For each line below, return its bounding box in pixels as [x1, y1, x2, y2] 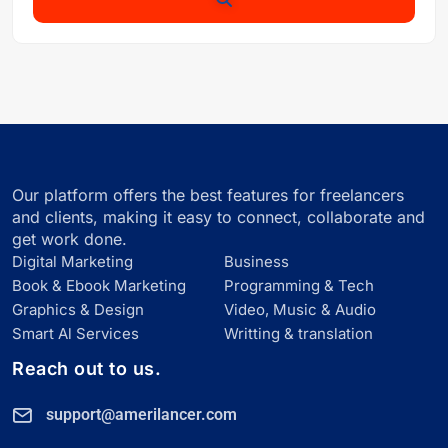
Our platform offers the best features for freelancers [12, 185, 404, 205]
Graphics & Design [12, 300, 144, 319]
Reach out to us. [12, 358, 161, 379]
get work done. [12, 229, 127, 249]
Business [224, 252, 289, 271]
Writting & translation [224, 324, 373, 343]
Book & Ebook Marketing [12, 276, 186, 295]
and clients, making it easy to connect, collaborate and [12, 207, 425, 227]
